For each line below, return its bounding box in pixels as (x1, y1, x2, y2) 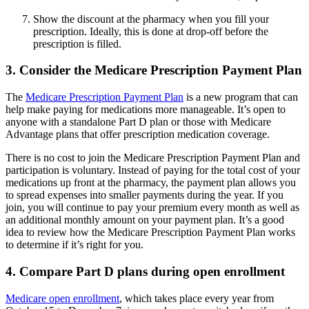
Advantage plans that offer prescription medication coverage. (6, 128, 270, 141)
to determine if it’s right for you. (6, 239, 143, 251)
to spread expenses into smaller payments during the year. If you (6, 189, 283, 201)
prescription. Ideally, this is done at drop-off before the (33, 25, 268, 37)
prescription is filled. (33, 37, 121, 50)
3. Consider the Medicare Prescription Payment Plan (6, 63, 302, 78)
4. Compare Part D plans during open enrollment (6, 263, 285, 279)
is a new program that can (183, 91, 298, 103)
